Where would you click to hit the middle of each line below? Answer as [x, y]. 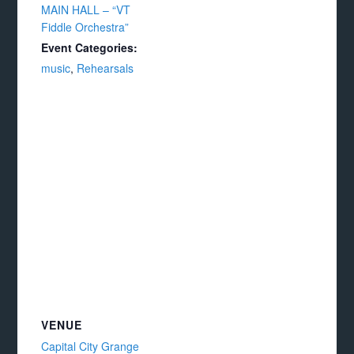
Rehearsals [105, 68]
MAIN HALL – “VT [86, 9]
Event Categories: [90, 47]
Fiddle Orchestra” [85, 27]
